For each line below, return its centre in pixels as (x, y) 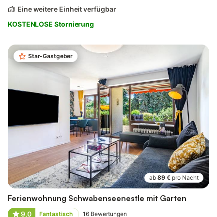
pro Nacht (185, 178)
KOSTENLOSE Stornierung (51, 24)
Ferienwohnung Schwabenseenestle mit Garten (97, 198)
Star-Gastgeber (51, 56)
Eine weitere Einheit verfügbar (67, 9)
